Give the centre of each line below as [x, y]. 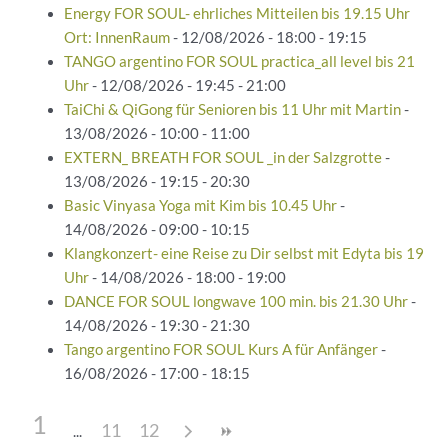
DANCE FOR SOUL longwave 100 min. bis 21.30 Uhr [235, 302]
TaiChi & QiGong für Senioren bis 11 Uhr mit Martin [232, 110]
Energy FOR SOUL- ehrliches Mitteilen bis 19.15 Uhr [236, 14]
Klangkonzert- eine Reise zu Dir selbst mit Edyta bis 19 [243, 254]
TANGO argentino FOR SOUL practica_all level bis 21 [239, 62]
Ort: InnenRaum [116, 38]
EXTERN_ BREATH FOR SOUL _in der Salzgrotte [222, 158]
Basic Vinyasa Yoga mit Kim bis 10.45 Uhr [200, 206]
